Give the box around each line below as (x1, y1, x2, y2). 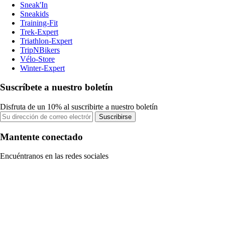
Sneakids (20, 9, 49, 18)
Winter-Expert (20, 63, 65, 72)
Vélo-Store (20, 54, 55, 63)
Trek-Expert (20, 27, 58, 36)
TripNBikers (20, 45, 60, 54)
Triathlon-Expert (20, 36, 72, 45)
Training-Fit (20, 18, 58, 27)
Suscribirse (99, 113, 132, 121)
